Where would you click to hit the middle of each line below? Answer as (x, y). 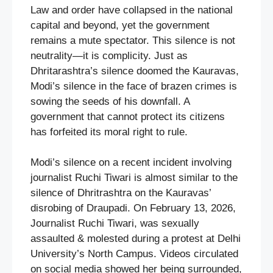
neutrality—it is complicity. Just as (109, 55)
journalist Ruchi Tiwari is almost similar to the (134, 178)
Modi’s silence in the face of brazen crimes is (134, 86)
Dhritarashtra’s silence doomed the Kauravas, (135, 71)
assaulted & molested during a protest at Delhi (136, 239)
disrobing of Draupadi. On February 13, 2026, (133, 208)
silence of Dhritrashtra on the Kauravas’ (121, 193)
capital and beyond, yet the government (120, 25)
